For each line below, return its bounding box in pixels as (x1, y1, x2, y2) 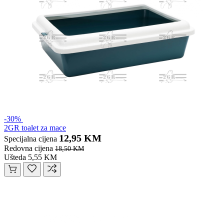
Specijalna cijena (4, 134, 57, 143)
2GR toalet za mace (4, 123, 66, 132)
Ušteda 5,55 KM (4, 153, 57, 162)
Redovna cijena (4, 144, 53, 153)
